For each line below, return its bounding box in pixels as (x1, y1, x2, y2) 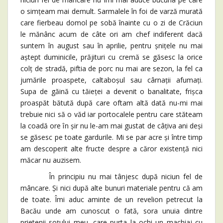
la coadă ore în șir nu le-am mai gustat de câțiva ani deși (20, 120, 203, 130)
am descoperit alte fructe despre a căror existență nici (20, 143, 203, 153)
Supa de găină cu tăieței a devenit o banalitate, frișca (20, 86, 203, 96)
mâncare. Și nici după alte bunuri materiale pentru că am (20, 183, 203, 193)
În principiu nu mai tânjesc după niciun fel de (20, 171, 203, 181)
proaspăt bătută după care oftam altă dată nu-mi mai (20, 98, 203, 108)
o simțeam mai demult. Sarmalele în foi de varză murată (20, 6, 203, 16)
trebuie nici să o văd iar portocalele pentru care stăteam (20, 109, 203, 119)
